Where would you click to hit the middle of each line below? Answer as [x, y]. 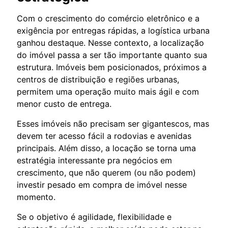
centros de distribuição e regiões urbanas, [98, 79]
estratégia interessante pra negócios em [94, 160]
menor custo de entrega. [64, 104]
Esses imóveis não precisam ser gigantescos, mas [113, 123]
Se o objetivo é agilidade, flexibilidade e [94, 217]
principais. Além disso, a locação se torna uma [106, 148]
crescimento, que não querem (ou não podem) [106, 172]
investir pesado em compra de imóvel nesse [102, 184]
